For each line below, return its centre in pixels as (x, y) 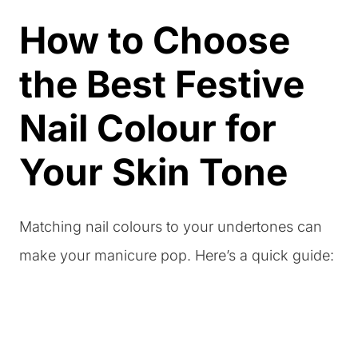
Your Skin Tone (153, 172)
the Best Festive (162, 84)
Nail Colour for (148, 128)
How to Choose (155, 40)
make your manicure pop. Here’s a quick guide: (177, 255)
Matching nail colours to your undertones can (171, 227)
